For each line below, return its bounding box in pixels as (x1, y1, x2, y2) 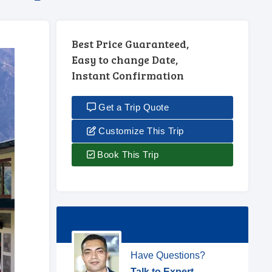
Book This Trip (94, 149, 159, 160)
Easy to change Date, (71, 52, 178, 67)
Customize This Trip (95, 126, 184, 136)
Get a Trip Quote (95, 102, 169, 112)
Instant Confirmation (71, 68, 184, 83)
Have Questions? (130, 250, 205, 260)
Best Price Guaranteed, (71, 36, 189, 51)
